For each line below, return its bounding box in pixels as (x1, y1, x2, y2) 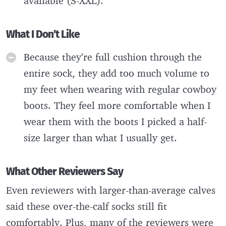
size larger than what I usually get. (24, 131, 180, 144)
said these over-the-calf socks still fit (6, 199, 167, 212)
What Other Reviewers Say (6, 165, 123, 178)
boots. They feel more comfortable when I (24, 98, 210, 111)
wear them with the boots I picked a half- (24, 115, 207, 128)
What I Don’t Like (6, 28, 80, 41)
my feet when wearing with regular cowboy (24, 82, 216, 95)
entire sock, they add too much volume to (24, 66, 209, 79)
